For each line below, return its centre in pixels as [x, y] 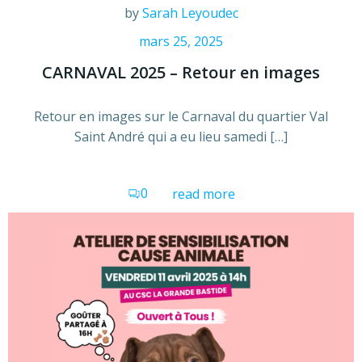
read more [203, 194]
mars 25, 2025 [181, 42]
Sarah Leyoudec [190, 13]
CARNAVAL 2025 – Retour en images [181, 73]
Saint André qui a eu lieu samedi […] [181, 137]
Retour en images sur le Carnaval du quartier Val [181, 117]
